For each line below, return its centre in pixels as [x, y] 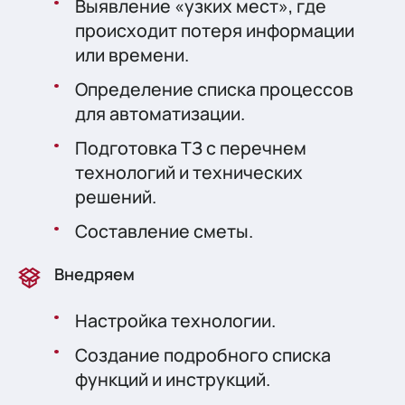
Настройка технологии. [176, 320]
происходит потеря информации [215, 30]
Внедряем [94, 273]
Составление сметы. [165, 231]
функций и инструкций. [173, 379]
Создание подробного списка [203, 354]
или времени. [132, 54]
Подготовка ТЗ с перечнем [191, 148]
